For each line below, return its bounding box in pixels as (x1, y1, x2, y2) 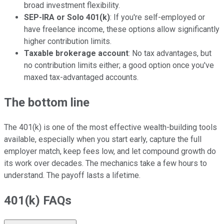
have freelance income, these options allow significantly (24, 24, 219, 34)
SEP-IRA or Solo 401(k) (24, 12, 110, 22)
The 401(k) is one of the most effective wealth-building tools (4, 122, 217, 132)
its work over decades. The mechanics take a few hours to (4, 158, 207, 168)
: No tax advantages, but (128, 48, 211, 58)
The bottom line (4, 95, 89, 109)
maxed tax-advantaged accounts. (24, 72, 138, 82)
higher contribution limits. (24, 36, 111, 46)
